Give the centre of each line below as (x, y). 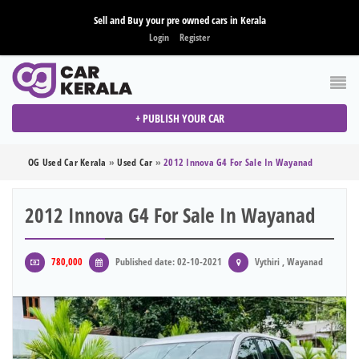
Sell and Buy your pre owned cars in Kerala (179, 20)
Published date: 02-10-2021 (167, 262)
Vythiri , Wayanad (288, 262)
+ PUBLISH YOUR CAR (179, 119)
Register (195, 37)
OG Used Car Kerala (67, 163)
